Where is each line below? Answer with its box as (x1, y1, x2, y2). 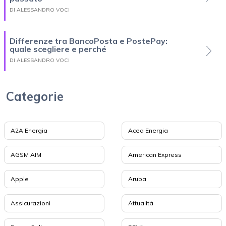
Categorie (6, 89, 64, 104)
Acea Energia (128, 127, 168, 135)
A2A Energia (11, 127, 47, 135)
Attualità (128, 199, 153, 207)
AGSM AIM (11, 151, 41, 159)
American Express (128, 151, 182, 159)
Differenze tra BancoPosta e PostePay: (10, 36, 167, 46)
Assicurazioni (11, 199, 50, 207)
